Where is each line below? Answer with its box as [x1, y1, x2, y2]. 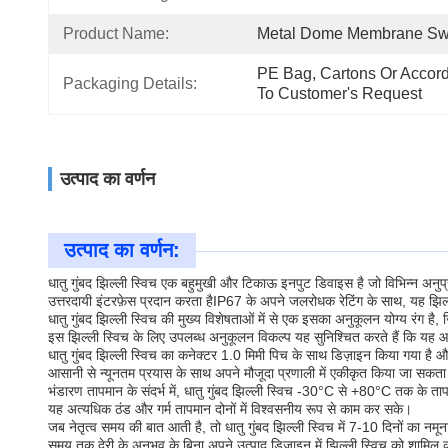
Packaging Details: [63, 75, 197, 92]
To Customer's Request [257, 85, 422, 102]
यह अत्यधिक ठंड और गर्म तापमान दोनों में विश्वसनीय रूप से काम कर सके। [48, 401, 412, 417]
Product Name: [63, 25, 169, 42]
